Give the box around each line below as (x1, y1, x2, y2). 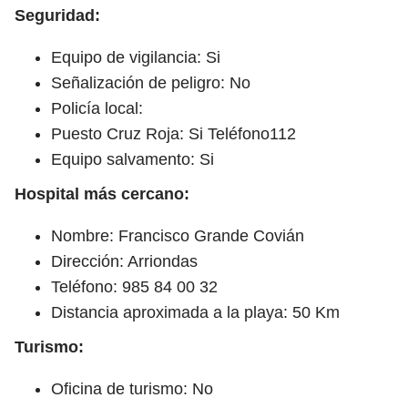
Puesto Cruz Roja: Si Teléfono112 (51, 124, 296, 143)
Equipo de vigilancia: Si (51, 47, 220, 66)
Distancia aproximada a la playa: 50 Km (51, 302, 340, 321)
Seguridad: (15, 5, 100, 25)
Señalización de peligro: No (51, 73, 250, 92)
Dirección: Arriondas (51, 251, 198, 270)
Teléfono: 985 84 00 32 (51, 277, 218, 296)
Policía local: (51, 98, 143, 117)
